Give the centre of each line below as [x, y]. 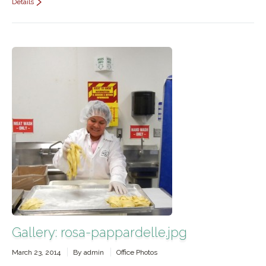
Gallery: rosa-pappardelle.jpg [99, 232]
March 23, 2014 [36, 252]
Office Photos [137, 252]
